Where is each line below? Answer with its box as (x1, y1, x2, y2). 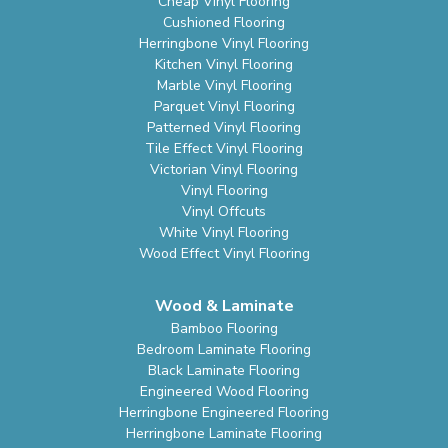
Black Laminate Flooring (148, 361, 300, 381)
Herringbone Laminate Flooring (126, 424, 322, 444)
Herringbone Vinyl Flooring (139, 34, 309, 54)
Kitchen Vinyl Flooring (155, 55, 293, 75)
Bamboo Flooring (170, 319, 278, 339)
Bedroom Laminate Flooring (137, 340, 311, 360)
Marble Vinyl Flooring (156, 76, 292, 96)
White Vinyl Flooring (159, 223, 289, 243)
